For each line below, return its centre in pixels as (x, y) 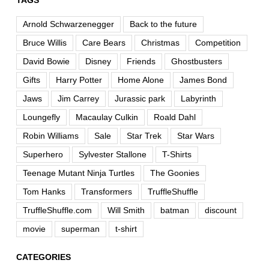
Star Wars (195, 136)
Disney (98, 62)
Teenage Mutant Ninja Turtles (78, 173)
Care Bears (104, 43)
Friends (141, 62)
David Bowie (46, 62)
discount (220, 210)
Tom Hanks (44, 192)
